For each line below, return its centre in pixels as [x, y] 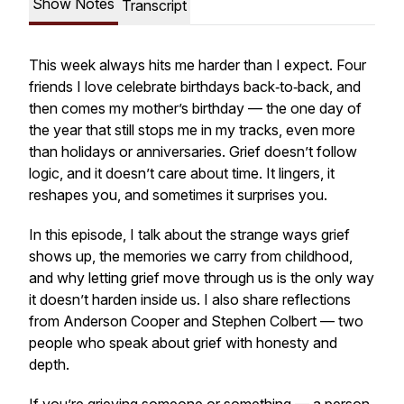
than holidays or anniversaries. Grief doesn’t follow [193, 151]
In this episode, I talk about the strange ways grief [189, 234]
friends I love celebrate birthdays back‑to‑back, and [195, 87]
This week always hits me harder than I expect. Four [197, 65]
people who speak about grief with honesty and [183, 343]
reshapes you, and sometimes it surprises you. [178, 195]
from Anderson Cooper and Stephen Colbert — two [196, 321]
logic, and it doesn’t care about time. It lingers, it [182, 173]
